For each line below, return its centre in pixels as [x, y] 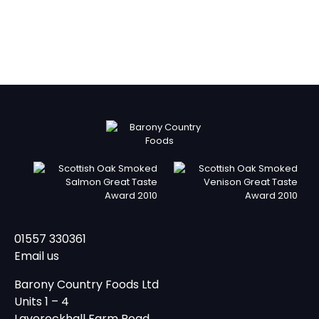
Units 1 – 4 [42, 301]
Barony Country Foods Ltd [87, 284]
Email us [37, 256]
